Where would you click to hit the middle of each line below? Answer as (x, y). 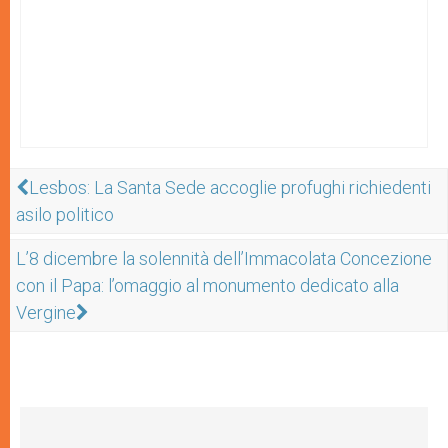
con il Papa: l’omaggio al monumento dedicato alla (207, 285)
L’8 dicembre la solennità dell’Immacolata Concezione (224, 258)
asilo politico (65, 214)
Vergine (46, 312)
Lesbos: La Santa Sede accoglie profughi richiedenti (230, 187)
